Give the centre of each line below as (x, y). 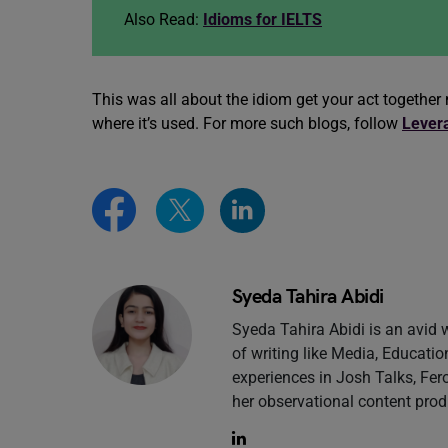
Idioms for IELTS (262, 19)
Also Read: (163, 19)
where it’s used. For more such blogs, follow (247, 123)
